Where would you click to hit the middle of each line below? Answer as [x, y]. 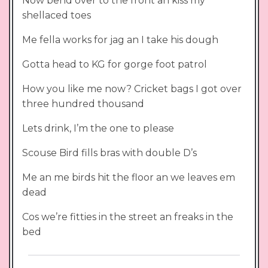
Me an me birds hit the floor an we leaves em [129, 177]
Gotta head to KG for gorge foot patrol [115, 64]
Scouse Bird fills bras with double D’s [109, 153]
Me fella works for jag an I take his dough [120, 39]
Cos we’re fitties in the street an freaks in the [128, 217]
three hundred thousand [83, 103]
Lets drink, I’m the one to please [98, 128]
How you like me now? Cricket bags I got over [132, 89]
